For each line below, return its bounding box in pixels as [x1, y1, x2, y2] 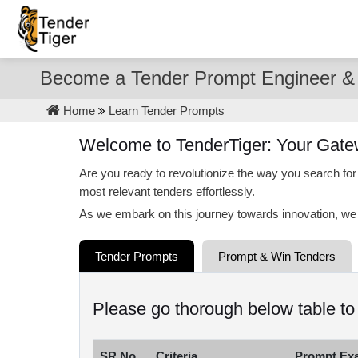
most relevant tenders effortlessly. [79, 185, 255, 198]
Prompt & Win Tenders [218, 249, 336, 263]
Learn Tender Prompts [109, 104, 225, 117]
